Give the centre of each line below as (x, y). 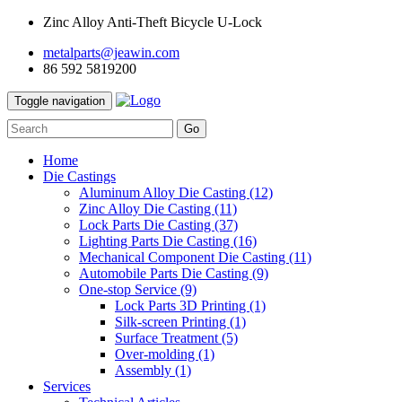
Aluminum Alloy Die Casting (164, 192)
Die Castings (79, 176)
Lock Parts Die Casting (147, 225)
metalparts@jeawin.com (111, 52)
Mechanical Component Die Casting (184, 257)
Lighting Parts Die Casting (156, 241)
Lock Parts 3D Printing (182, 306)
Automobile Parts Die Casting (166, 273)
